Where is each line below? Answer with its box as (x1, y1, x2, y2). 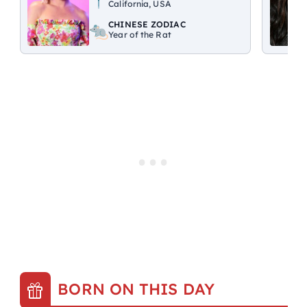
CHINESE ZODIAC (108, 19, 186, 29)
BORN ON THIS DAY (58, 279, 214, 299)
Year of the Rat (108, 29, 171, 40)
